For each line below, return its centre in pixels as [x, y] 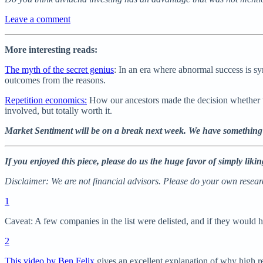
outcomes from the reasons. [55, 80]
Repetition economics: [46, 100]
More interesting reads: [51, 49]
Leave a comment [38, 19]
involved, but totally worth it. [58, 110]
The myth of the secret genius [59, 69]
